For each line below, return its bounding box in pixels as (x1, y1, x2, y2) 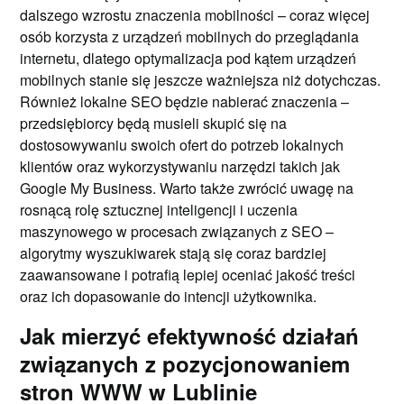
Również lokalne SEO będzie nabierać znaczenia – (20, 90, 350, 112)
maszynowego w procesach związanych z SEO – (20, 220, 335, 242)
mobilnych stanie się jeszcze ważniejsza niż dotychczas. (20, 69, 381, 90)
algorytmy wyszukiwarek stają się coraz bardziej (20, 242, 327, 263)
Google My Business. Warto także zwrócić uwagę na (20, 177, 354, 198)
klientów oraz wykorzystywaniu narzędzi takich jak (20, 155, 341, 177)
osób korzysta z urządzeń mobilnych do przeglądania (20, 25, 360, 47)
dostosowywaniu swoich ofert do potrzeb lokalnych (20, 133, 344, 155)
